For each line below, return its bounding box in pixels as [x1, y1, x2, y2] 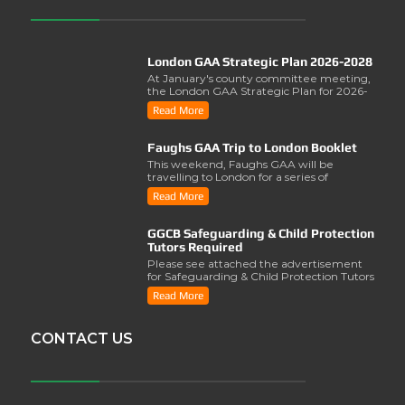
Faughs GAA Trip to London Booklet [147, 140, 358, 155]
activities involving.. [147, 183, 252, 197]
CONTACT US [30, 329, 133, 347]
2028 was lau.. [147, 97, 224, 111]
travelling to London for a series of [147, 170, 329, 184]
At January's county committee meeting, [147, 71, 372, 86]
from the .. [147, 282, 205, 297]
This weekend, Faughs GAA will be [147, 157, 334, 172]
